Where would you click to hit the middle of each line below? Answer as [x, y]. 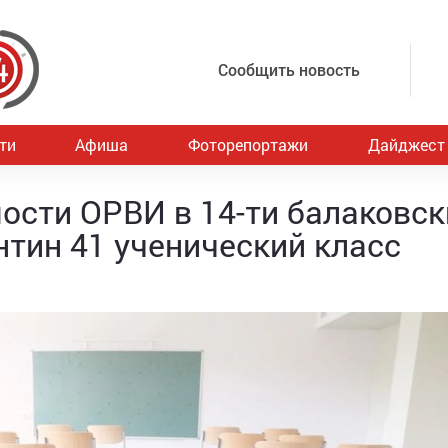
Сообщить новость [289, 69]
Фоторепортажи [247, 144]
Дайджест [406, 144]
